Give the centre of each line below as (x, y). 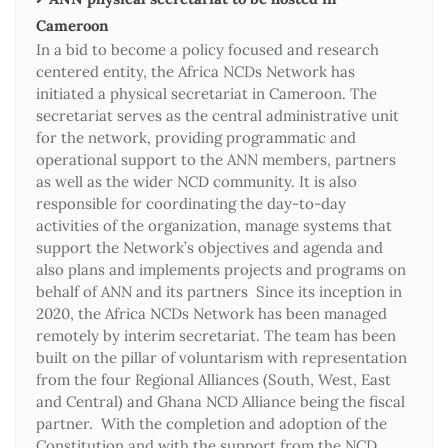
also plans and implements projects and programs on (221, 269)
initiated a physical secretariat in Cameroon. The (206, 93)
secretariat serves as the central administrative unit (217, 115)
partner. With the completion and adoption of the (211, 423)
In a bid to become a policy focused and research (207, 49)
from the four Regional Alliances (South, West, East (213, 379)
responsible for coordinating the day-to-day (191, 203)
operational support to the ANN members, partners (216, 159)
